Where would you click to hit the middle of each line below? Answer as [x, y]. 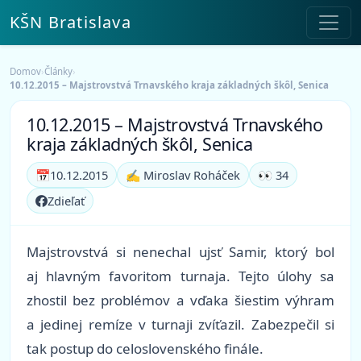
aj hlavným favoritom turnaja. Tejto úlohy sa [180, 276]
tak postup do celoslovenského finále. [145, 349]
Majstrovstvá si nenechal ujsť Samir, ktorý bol [180, 252]
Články [58, 71]
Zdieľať [66, 201]
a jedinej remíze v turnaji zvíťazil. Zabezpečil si [180, 325]
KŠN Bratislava [71, 22]
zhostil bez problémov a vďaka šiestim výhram [180, 301]
